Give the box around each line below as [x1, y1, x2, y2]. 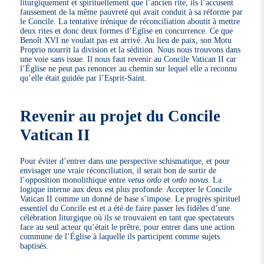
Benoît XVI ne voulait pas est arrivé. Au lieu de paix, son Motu [20, 35, 232, 45]
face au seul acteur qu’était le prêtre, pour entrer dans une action [20, 222, 235, 232]
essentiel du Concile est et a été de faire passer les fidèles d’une [20, 203, 230, 213]
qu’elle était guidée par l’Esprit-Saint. [20, 73, 147, 83]
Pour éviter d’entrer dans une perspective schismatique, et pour [20, 156, 230, 166]
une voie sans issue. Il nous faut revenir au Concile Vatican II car [20, 54, 237, 64]
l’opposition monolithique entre [20, 175, 128, 185]
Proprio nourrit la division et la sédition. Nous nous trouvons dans [20, 45, 241, 55]
